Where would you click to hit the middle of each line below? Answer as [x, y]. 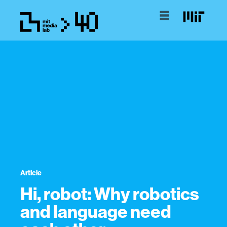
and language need [96, 211]
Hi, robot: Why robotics [110, 194]
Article [31, 173]
